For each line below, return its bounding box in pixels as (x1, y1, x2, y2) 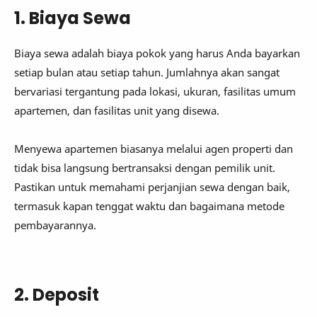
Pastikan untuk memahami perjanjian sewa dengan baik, (14, 180, 290, 195)
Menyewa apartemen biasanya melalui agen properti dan (14, 142, 293, 156)
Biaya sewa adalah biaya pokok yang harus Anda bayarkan (14, 46, 300, 61)
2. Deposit (14, 282, 99, 306)
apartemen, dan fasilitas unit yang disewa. (14, 103, 219, 118)
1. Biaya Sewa (14, 6, 131, 30)
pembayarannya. (14, 218, 99, 233)
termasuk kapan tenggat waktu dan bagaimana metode (14, 199, 284, 214)
